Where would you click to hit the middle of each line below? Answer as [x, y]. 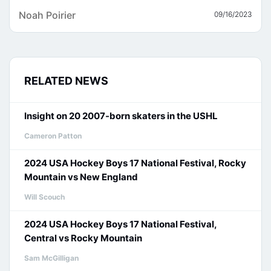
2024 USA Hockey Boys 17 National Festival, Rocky [135, 163]
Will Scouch [44, 197]
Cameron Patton [53, 136]
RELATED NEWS [66, 81]
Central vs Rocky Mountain [83, 238]
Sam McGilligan [51, 258]
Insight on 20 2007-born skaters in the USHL [121, 116]
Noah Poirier [47, 15]
